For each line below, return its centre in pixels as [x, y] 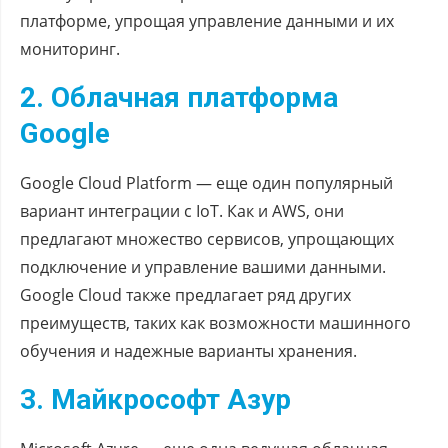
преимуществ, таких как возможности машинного [215, 322]
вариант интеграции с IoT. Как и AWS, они [182, 210]
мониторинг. [70, 48]
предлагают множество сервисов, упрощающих [207, 238]
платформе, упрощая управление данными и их [207, 20]
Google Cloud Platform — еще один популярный [206, 182]
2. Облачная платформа [179, 97]
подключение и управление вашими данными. [203, 266]
